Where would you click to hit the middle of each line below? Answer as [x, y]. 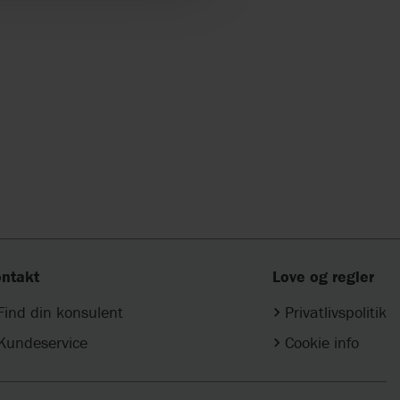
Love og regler [323, 277]
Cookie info [321, 342]
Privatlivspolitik [335, 312]
